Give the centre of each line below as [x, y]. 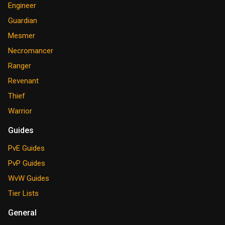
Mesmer [22, 35]
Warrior [20, 111]
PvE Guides [26, 148]
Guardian [23, 20]
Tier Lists [23, 193]
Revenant [23, 81]
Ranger [20, 66]
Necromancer [31, 50]
